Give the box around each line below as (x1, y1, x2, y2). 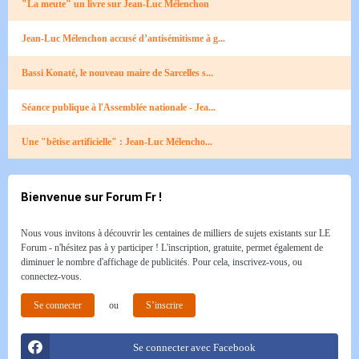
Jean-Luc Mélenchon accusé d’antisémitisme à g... (22, 33, 225, 45)
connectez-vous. (21, 271, 82, 283)
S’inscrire (146, 300, 183, 312)
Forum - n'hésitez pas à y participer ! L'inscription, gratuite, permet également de (21, 242, 323, 254)
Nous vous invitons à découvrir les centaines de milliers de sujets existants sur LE (21, 228, 330, 240)
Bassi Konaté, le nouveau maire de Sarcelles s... (22, 67, 213, 79)
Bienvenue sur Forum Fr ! (21, 190, 162, 204)
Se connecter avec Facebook (132, 341, 256, 354)
